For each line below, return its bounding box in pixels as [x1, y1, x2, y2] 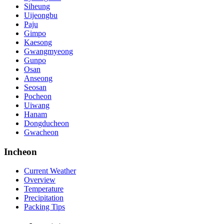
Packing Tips [24, 202, 65, 211]
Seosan [24, 82, 46, 91]
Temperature [24, 184, 63, 193]
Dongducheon [24, 118, 69, 127]
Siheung [24, 1, 50, 10]
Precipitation [24, 193, 63, 202]
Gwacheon [24, 127, 58, 136]
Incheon [4, 146, 37, 157]
